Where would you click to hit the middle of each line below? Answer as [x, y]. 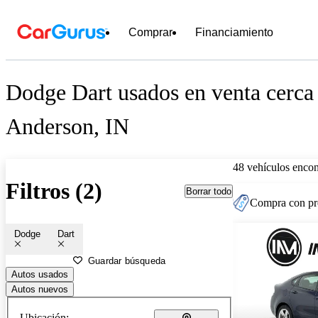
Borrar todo [209, 191]
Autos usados [40, 274]
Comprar [150, 32]
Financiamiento [234, 32]
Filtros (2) [54, 191]
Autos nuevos [40, 289]
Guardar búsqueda [127, 261]
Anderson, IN [67, 127]
